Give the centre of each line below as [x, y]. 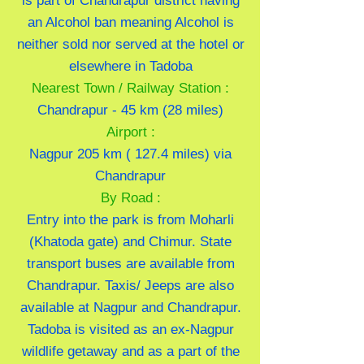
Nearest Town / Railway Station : [130, 88]
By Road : [130, 198]
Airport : [130, 132]
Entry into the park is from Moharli [130, 220]
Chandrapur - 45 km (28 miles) [130, 110]
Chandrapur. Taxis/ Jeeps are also [130, 286]
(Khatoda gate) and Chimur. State [130, 242]
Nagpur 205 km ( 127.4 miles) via [130, 154]
